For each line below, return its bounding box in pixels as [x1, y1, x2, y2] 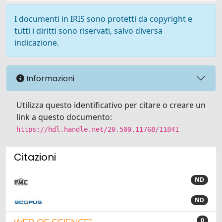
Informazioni [24, 72, 74, 84]
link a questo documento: [16, 111, 112, 122]
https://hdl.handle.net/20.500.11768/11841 [16, 125, 179, 133]
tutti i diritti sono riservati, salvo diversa [14, 25, 163, 36]
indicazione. [14, 37, 59, 48]
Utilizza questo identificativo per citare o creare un [16, 100, 206, 111]
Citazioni [14, 150, 56, 164]
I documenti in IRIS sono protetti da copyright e [14, 13, 192, 24]
